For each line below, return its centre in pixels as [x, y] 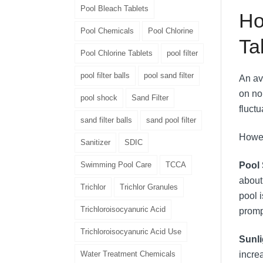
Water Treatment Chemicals [128, 254]
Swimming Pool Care [116, 164]
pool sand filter [169, 75]
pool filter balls [105, 75]
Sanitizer [95, 142]
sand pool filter [171, 120]
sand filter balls [106, 120]
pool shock [99, 97]
